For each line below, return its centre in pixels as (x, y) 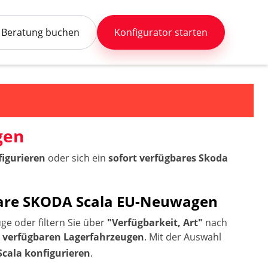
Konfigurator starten (161, 32)
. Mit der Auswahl (183, 237)
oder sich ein (77, 158)
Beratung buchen (41, 32)
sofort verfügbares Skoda (168, 158)
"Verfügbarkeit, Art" (155, 223)
